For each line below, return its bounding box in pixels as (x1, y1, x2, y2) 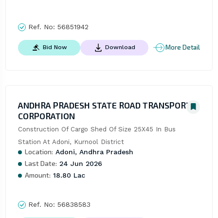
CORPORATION (18, 110, 75, 121)
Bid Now (42, 43, 67, 51)
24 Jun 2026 (56, 159, 102, 167)
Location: (24, 147, 53, 156)
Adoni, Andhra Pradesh (53, 147, 133, 156)
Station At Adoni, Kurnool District (18, 138, 124, 145)
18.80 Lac (50, 171, 85, 179)
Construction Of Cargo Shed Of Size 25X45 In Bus (18, 125, 176, 133)
